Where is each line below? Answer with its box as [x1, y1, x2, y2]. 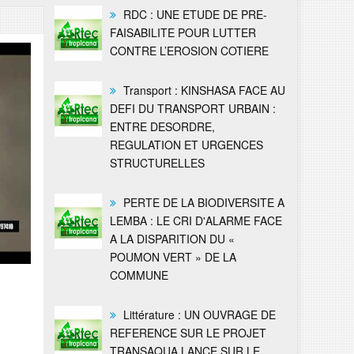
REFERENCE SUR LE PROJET [109, 324, 266, 341]
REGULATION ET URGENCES [109, 136, 263, 153]
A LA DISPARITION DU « [109, 230, 235, 247]
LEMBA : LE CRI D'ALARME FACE [109, 212, 282, 228]
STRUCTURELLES [109, 154, 205, 171]
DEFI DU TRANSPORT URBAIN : [109, 100, 276, 116]
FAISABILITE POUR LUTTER [109, 24, 256, 40]
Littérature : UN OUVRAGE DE [119, 306, 276, 322]
